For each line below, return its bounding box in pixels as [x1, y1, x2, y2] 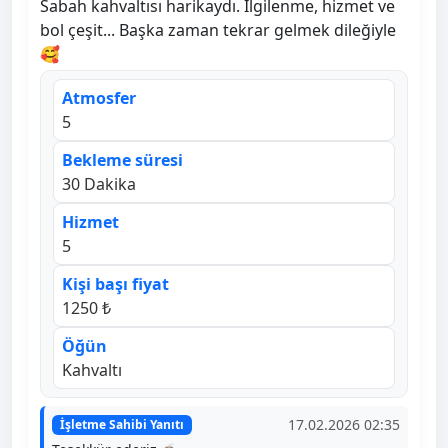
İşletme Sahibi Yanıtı [59, 415, 184, 433]
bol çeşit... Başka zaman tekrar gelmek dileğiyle [40, 19, 396, 42]
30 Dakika [62, 173, 136, 196]
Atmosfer [62, 87, 136, 110]
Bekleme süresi [62, 149, 183, 172]
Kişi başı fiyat [62, 273, 169, 296]
